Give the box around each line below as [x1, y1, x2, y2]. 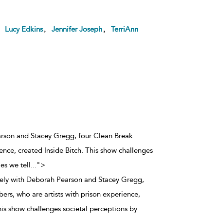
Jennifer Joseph [51, 24, 102, 34]
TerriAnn [110, 24, 138, 34]
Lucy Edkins [4, 24, 43, 34]
